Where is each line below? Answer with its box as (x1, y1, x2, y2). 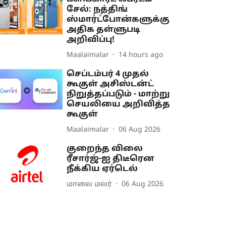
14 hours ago (119, 50, 163, 60)
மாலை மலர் (67, 180, 112, 189)
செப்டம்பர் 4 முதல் (67, 69, 149, 79)
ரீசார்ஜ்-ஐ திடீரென (67, 154, 155, 164)
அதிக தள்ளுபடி (67, 25, 141, 35)
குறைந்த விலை (67, 144, 143, 154)
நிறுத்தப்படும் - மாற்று (67, 89, 171, 99)
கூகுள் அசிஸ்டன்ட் (67, 79, 154, 89)
